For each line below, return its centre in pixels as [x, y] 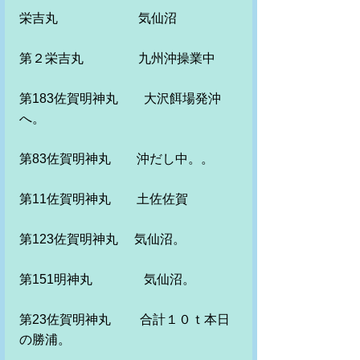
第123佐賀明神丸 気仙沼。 [102, 239]
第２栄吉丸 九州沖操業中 [117, 58]
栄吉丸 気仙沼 [98, 18]
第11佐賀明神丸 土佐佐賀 [110, 199]
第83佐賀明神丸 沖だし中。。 [117, 159]
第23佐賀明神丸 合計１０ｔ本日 [125, 319]
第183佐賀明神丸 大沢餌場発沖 [120, 98]
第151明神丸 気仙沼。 [107, 279]
